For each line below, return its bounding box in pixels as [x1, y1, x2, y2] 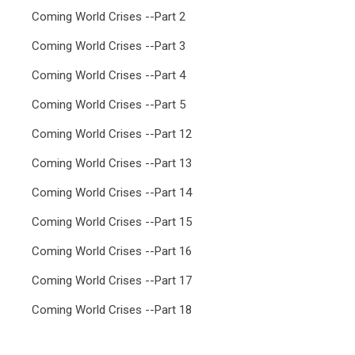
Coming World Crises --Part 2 [32, 10, 185, 24]
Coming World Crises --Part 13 [32, 156, 192, 170]
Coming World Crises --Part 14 [32, 185, 192, 200]
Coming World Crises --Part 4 [32, 68, 185, 82]
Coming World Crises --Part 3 [32, 39, 185, 53]
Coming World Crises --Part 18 [32, 303, 192, 317]
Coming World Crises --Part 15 [32, 215, 192, 229]
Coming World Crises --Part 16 [32, 244, 192, 258]
